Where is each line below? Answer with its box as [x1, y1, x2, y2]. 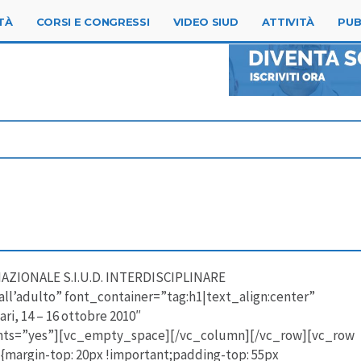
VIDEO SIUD [172, 15, 239, 28]
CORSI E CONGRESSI [35, 15, 150, 28]
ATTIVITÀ [261, 15, 315, 28]
